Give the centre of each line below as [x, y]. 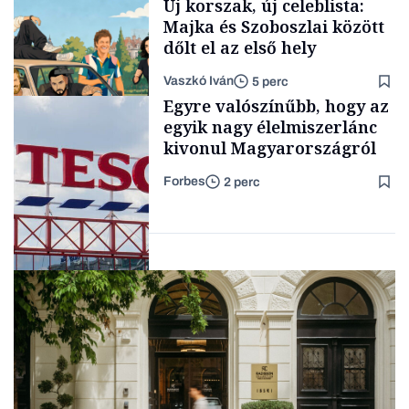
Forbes [184, 182]
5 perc [270, 81]
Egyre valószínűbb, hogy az [276, 106]
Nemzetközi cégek [79, 295]
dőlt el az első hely [240, 48]
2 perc [242, 182]
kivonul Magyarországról [270, 148]
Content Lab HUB [76, 94]
